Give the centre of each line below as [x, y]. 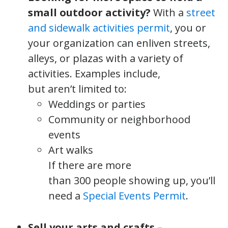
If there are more [90, 165]
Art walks [73, 150]
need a [66, 195]
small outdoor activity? [91, 12]
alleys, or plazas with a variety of [106, 58]
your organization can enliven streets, [119, 43]
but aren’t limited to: [79, 89]
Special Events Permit [134, 195]
